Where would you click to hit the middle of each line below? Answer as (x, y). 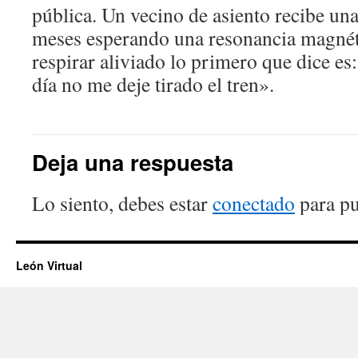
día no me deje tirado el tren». (153, 84)
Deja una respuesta (133, 162)
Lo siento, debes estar (122, 203)
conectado (254, 203)
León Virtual (49, 266)
